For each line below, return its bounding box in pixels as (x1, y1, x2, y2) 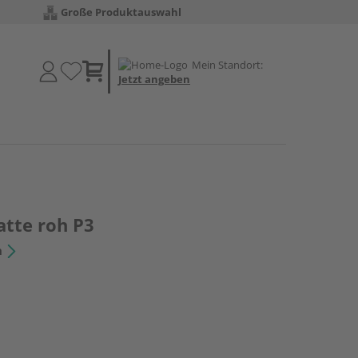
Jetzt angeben (118, 71, 190, 86)
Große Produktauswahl (61, 5, 181, 19)
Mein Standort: (192, 57, 263, 72)
